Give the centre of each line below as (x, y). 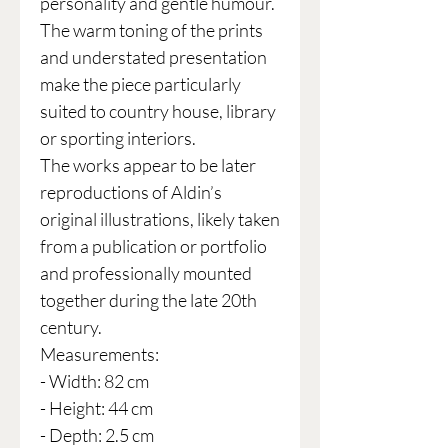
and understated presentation (153, 57)
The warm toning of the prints (151, 30)
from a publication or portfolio (153, 246)
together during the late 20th (148, 300)
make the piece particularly (140, 84)
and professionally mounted (146, 273)
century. (71, 327)
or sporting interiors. (118, 138)
